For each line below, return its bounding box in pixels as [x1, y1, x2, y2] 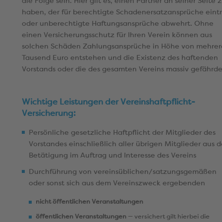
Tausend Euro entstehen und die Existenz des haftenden [22, 54, 218, 61]
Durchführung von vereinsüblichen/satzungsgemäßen [29, 167, 217, 175]
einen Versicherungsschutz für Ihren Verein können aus [22, 31, 212, 39]
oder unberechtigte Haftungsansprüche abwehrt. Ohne [22, 19, 214, 27]
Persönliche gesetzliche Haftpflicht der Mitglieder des [29, 128, 216, 136]
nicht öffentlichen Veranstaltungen [36, 198, 143, 205]
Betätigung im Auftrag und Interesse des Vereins [29, 151, 196, 159]
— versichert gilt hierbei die [126, 213, 210, 220]
